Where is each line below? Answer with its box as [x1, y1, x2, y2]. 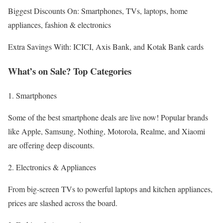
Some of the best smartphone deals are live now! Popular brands [8, 111, 208, 122]
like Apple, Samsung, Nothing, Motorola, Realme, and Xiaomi [8, 125, 205, 136]
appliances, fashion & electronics [8, 19, 111, 30]
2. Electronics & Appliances [8, 161, 96, 172]
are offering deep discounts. [8, 139, 95, 150]
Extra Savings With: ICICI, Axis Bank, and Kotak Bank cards [8, 41, 204, 52]
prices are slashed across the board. [8, 197, 117, 208]
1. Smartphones [8, 90, 57, 101]
